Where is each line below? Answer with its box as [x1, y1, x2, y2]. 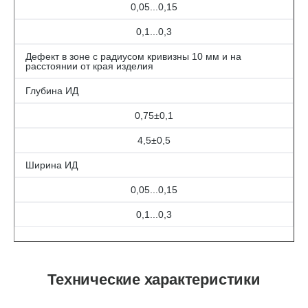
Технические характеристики [47, 271, 261, 288]
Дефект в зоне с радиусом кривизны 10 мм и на [25, 51, 241, 62]
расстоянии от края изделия [25, 60, 153, 71]
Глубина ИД [25, 85, 78, 96]
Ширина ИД [25, 159, 78, 170]
